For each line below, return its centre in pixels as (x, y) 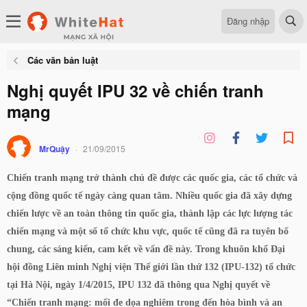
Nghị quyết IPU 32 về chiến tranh (135, 90)
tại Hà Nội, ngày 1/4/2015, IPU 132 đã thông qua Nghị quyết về (138, 285)
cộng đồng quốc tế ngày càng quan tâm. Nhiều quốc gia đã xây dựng (149, 196)
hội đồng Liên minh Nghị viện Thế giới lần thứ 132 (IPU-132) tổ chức (151, 267)
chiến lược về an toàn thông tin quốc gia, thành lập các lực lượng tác (150, 213)
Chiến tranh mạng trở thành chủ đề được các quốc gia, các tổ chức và (152, 178)
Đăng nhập (248, 21)
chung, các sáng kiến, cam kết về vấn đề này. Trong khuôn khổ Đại (146, 249)
